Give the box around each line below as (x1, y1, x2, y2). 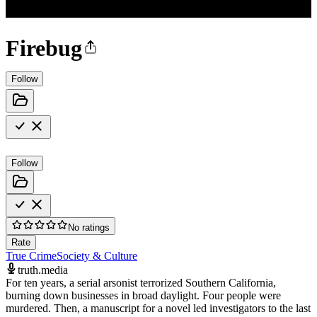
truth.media (18, 263, 68, 276)
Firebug (6, 35, 82, 62)
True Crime (6, 249, 57, 262)
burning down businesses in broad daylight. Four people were (6, 289, 281, 301)
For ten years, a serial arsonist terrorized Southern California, (6, 276, 276, 289)
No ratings (68, 221, 110, 233)
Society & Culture (57, 249, 137, 262)
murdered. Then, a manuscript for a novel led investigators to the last (6, 301, 311, 314)
